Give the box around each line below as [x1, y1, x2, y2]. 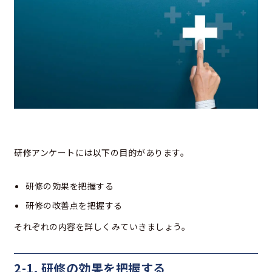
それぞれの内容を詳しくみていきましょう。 [14, 220, 190, 233]
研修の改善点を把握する [25, 199, 123, 212]
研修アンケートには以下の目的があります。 [14, 146, 189, 159]
